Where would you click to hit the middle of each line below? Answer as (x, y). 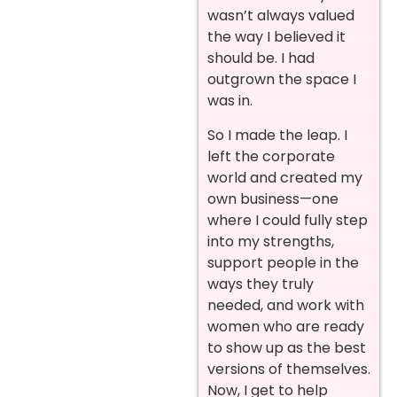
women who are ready (286, 326)
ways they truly (261, 284)
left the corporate (271, 156)
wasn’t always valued (281, 16)
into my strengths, (271, 241)
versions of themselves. (289, 369)
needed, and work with (286, 305)
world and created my (285, 177)
